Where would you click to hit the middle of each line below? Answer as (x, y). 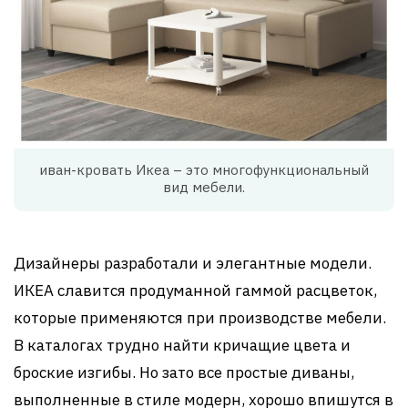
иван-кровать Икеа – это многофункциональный (204, 170)
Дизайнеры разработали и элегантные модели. (193, 263)
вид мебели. (204, 187)
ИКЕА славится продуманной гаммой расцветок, (195, 291)
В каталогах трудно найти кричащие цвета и (182, 345)
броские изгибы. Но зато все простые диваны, (184, 372)
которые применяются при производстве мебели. (200, 318)
